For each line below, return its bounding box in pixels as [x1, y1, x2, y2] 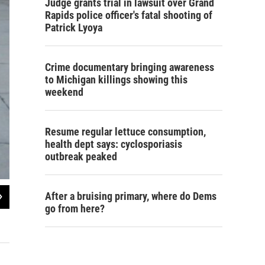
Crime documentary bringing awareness [45, 61, 214, 74]
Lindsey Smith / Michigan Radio [9, 220, 91, 228]
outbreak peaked [45, 150, 117, 163]
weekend [45, 86, 83, 99]
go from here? [45, 202, 105, 215]
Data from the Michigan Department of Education [9, 205, 170, 215]
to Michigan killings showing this [45, 73, 188, 86]
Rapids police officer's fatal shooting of [45, 9, 212, 22]
